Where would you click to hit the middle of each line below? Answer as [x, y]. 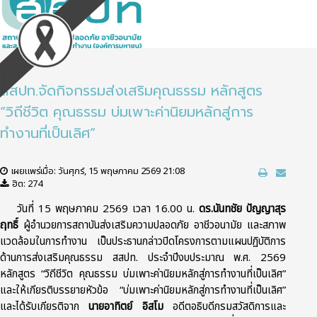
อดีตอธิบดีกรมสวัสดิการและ [225, 307]
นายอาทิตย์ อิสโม [126, 307]
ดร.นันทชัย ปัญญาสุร [243, 209]
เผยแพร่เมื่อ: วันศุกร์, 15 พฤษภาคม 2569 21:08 [98, 171]
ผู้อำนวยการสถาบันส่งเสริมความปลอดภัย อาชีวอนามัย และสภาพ [152, 225]
